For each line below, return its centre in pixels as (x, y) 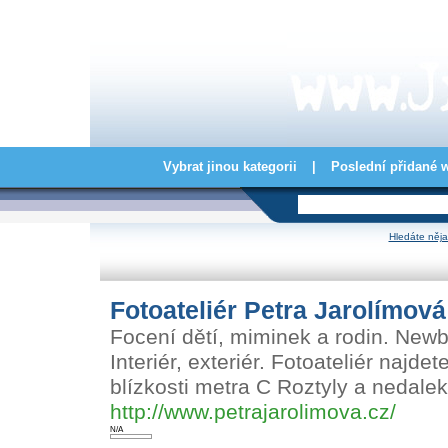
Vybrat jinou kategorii (229, 166)
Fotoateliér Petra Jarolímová (278, 310)
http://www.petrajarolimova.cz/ (253, 412)
